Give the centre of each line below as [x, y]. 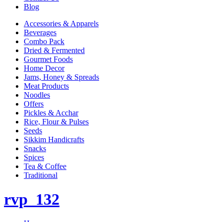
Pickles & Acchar [51, 112]
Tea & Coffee [45, 166]
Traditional [41, 175]
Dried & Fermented [54, 50]
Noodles [37, 95]
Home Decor [44, 68]
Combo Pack [44, 41]
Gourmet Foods [48, 59]
